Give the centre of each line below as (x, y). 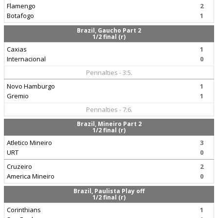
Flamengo (21, 6)
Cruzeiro (19, 166)
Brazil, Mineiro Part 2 (109, 124)
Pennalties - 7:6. (109, 109)
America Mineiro (31, 176)
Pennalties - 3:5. (109, 73)
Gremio (18, 96)
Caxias (17, 49)
